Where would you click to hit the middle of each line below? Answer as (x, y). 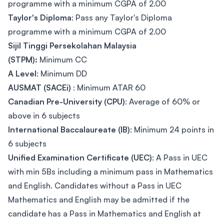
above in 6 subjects (44, 115)
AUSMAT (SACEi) (40, 87)
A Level (22, 73)
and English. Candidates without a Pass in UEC (95, 185)
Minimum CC (63, 59)
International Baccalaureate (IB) (69, 129)
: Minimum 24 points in (172, 129)
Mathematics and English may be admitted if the (99, 199)
